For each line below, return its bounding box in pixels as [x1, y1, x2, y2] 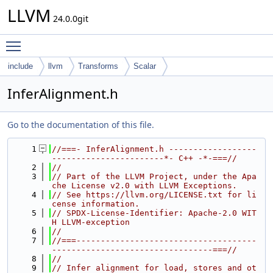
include [8, 62, 33, 71]
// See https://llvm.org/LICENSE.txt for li [52, 190, 257, 199]
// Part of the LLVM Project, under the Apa [52, 172, 257, 181]
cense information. [52, 199, 140, 208]
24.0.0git [51, 13, 88, 24]
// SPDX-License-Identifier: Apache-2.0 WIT [52, 208, 257, 218]
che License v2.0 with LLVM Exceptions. [52, 181, 237, 190]
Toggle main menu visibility [27, 35, 140, 46]
